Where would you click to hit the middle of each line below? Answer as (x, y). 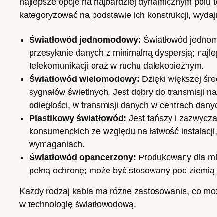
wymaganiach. (57, 144)
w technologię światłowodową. (78, 204)
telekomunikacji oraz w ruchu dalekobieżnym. (116, 66)
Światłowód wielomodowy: (84, 79)
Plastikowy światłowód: (78, 118)
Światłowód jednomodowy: (85, 39)
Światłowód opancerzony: (83, 157)
